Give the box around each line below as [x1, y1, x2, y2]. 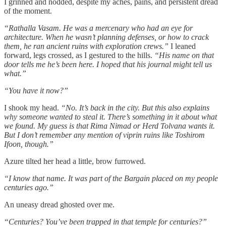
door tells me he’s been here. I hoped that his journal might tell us [4, 60, 212, 69]
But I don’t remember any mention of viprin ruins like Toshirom [4, 130, 205, 139]
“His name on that [154, 50, 214, 60]
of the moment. [4, 6, 52, 15]
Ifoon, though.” [4, 139, 53, 148]
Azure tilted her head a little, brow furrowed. [4, 156, 146, 165]
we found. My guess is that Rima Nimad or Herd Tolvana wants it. [4, 121, 215, 130]
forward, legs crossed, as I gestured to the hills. [4, 50, 154, 60]
